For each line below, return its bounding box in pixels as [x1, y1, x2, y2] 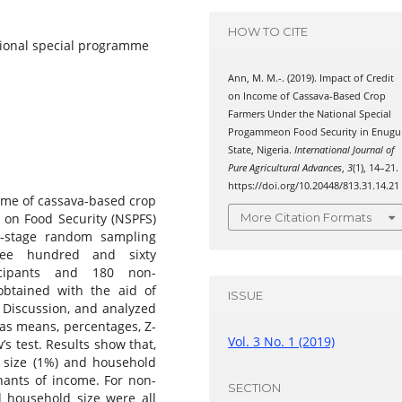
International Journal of [294, 143, 395, 156]
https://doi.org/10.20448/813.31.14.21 [228, 179, 400, 192]
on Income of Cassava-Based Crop [228, 89, 387, 102]
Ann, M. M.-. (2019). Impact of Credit [228, 71, 395, 84]
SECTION [228, 380, 282, 396]
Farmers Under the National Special [228, 107, 392, 120]
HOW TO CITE [228, 24, 309, 39]
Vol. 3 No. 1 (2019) [228, 332, 336, 350]
